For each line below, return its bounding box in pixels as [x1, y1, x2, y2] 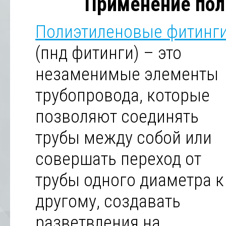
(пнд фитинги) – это [35, 42, 182, 64]
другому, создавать [35, 191, 181, 212]
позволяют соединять [35, 106, 199, 127]
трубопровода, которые [35, 85, 210, 106]
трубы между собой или [35, 127, 212, 148]
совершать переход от [35, 148, 201, 169]
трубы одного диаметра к [35, 169, 224, 191]
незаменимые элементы [35, 64, 218, 85]
